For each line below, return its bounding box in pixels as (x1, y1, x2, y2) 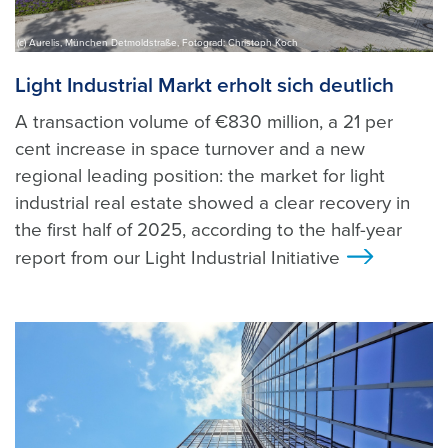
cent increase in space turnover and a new (15, 137, 365, 160)
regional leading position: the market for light (15, 164, 385, 187)
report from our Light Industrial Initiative (15, 246, 340, 269)
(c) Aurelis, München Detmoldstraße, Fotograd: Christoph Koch (17, 36, 298, 49)
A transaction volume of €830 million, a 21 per (15, 110, 393, 133)
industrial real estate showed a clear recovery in (15, 191, 410, 214)
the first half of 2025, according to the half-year (15, 218, 402, 241)
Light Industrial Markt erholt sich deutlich (15, 72, 394, 98)
